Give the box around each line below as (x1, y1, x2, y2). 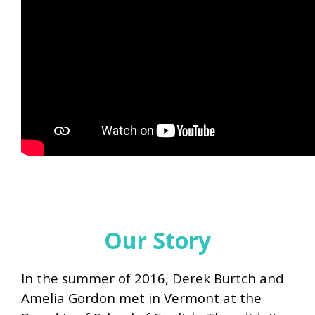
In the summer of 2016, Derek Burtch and (21, 269, 284, 288)
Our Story (104, 225, 211, 256)
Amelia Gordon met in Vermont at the (21, 289, 262, 307)
